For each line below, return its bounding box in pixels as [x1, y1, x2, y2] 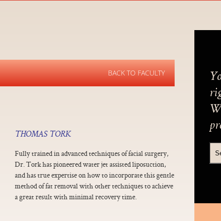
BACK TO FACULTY [108, 68, 165, 77]
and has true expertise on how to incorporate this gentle [15, 170, 174, 180]
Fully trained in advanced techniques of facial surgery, [15, 148, 169, 158]
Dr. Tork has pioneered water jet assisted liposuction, [15, 159, 166, 169]
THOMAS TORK [15, 130, 71, 139]
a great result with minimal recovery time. [15, 192, 137, 201]
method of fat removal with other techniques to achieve [15, 181, 173, 190]
